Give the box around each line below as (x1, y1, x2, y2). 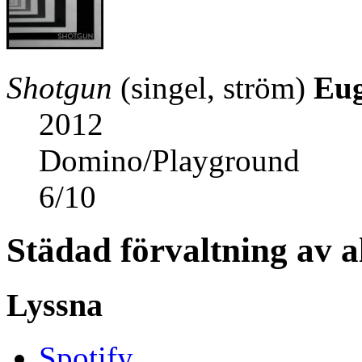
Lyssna (6, 287, 103, 324)
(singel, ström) (112, 69, 305, 105)
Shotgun (6, 69, 112, 105)
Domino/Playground (39, 142, 300, 178)
